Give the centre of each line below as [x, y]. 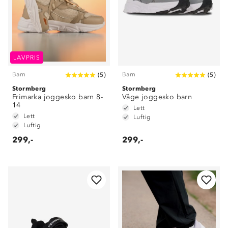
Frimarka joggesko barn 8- [58, 97]
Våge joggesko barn [157, 97]
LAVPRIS [27, 58]
